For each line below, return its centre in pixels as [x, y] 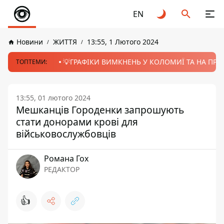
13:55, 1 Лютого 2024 [123, 42]
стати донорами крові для [77, 122]
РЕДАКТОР [62, 169]
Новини [30, 42]
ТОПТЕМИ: [31, 62]
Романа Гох [66, 158]
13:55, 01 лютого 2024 [53, 98]
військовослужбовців [66, 134]
